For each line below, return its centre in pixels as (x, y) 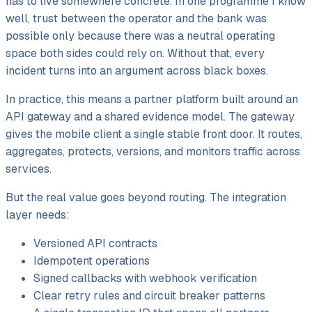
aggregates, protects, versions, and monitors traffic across (153, 151)
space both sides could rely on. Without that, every (135, 53)
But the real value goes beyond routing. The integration (146, 197)
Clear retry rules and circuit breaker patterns (149, 295)
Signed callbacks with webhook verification (145, 278)
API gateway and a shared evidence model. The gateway (150, 116)
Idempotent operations (92, 260)
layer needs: (38, 214)
